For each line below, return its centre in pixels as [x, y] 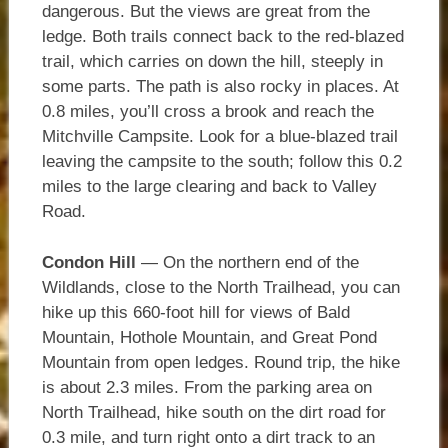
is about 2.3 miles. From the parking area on [206, 387]
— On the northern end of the [247, 262]
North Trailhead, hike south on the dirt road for [213, 412]
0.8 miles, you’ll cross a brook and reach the [207, 112]
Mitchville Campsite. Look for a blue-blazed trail [219, 137]
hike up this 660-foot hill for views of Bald [195, 312]
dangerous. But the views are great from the [205, 12]
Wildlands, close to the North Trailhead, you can [220, 287]
